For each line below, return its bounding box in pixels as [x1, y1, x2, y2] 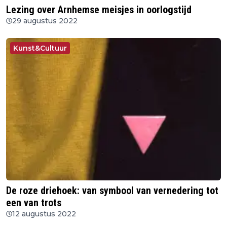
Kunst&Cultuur [13, 43, 67, 53]
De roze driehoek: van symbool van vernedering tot [6, 184, 218, 197]
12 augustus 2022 [12, 209, 76, 219]
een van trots [6, 197, 61, 209]
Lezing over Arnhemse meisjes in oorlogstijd [6, 3, 192, 16]
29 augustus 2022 [12, 16, 78, 25]
